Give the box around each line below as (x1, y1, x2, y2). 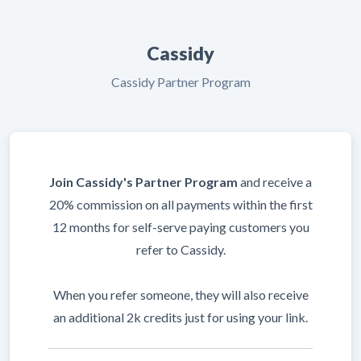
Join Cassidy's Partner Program (49, 174, 238, 189)
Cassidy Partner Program (110, 74, 251, 89)
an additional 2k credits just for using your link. (53, 309, 308, 325)
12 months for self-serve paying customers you (52, 219, 309, 234)
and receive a (238, 174, 312, 189)
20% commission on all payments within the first (48, 197, 313, 212)
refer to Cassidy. (135, 242, 226, 257)
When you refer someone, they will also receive (52, 287, 309, 302)
